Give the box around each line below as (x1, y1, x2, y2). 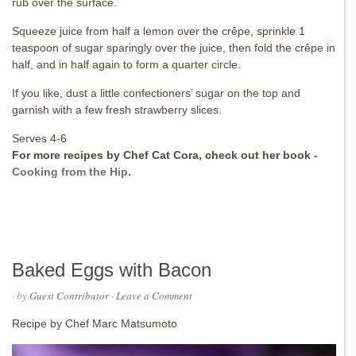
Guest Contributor (29, 288, 109, 304)
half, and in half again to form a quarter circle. (12, 58, 241, 72)
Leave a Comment (116, 288, 192, 304)
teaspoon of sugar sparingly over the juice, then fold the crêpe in (12, 41, 335, 55)
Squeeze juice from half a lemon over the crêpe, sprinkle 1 (12, 25, 305, 38)
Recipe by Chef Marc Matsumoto (12, 317, 177, 331)
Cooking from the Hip (12, 165, 128, 179)
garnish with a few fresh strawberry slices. (12, 103, 222, 117)
